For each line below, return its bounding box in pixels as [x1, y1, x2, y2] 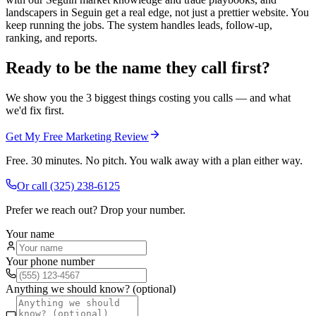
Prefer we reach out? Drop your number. [6, 203, 186, 216]
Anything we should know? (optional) [6, 282, 176, 295]
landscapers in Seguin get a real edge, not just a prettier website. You [6, 6, 309, 19]
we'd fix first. [6, 104, 64, 116]
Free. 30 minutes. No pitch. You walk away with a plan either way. [6, 154, 303, 166]
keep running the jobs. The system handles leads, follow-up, [6, 19, 272, 32]
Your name [6, 227, 54, 240]
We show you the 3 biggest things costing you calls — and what [6, 91, 291, 104]
